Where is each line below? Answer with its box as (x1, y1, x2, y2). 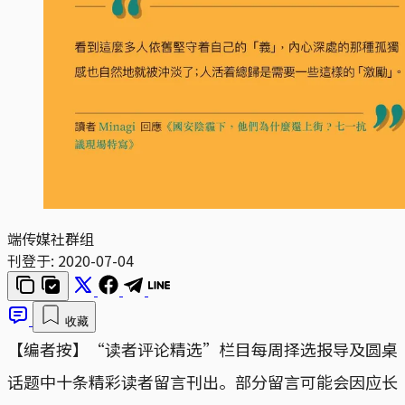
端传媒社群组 (7, 227, 94, 250)
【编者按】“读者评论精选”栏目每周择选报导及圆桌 (7, 336, 398, 361)
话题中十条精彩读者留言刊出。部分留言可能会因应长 (7, 369, 398, 393)
